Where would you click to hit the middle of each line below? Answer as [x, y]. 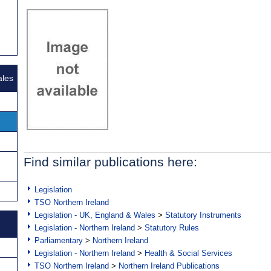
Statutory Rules [172, 228]
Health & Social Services [188, 253]
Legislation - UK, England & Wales [95, 215]
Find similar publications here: [110, 162]
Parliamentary [59, 241]
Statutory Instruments [203, 215]
